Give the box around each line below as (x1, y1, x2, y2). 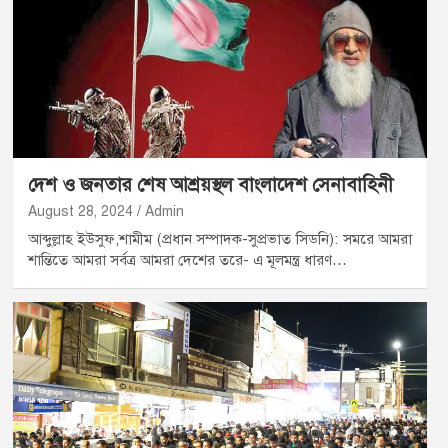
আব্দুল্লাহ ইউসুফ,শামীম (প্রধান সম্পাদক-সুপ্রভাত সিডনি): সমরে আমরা (27, 229, 413, 248)
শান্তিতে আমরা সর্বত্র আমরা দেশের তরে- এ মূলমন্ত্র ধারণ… (27, 250, 347, 269)
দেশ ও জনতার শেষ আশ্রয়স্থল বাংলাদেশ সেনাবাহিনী (27, 172, 393, 196)
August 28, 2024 (27, 202, 133, 220)
